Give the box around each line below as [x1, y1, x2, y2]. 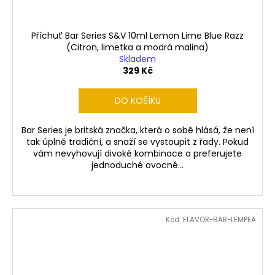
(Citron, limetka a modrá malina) [66, 41, 209, 54]
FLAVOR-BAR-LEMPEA [183, 215, 256, 225]
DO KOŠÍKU [114, 95, 161, 107]
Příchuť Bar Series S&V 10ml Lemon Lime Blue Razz [31, 29, 244, 42]
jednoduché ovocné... [91, 159, 184, 172]
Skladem [119, 53, 156, 66]
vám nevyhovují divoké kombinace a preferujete [33, 147, 242, 160]
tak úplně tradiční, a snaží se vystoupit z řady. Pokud [26, 136, 249, 149]
